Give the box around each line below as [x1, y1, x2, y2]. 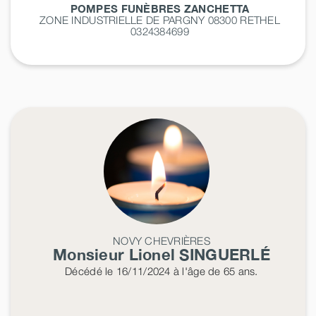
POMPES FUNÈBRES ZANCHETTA [70, 1, 250, 15]
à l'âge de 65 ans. [170, 264, 258, 277]
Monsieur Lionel [53, 245, 180, 264]
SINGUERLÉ [179, 245, 270, 264]
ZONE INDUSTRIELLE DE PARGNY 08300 [39, 13, 241, 26]
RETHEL [240, 13, 280, 26]
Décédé [65, 264, 102, 277]
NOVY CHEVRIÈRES [112, 233, 211, 247]
